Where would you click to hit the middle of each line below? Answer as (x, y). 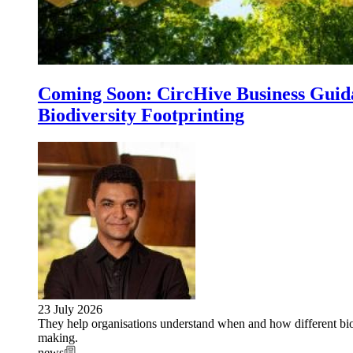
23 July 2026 (70, 309)
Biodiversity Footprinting (141, 115)
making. (58, 337)
